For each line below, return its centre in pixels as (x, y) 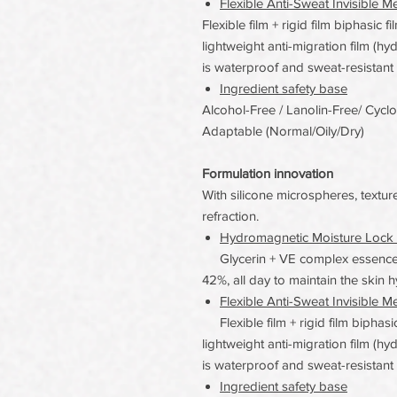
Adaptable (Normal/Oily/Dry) (283, 131)
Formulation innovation (268, 173)
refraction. (230, 216)
